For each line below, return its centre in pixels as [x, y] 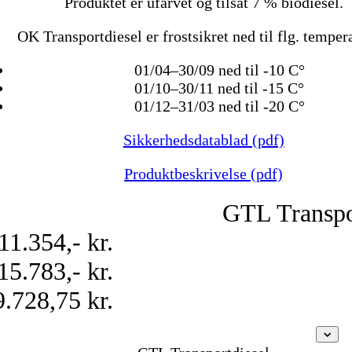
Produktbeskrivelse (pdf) [204, 174]
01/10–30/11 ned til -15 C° [220, 88]
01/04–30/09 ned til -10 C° [219, 70]
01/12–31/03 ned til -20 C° [219, 106]
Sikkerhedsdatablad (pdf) [203, 140]
